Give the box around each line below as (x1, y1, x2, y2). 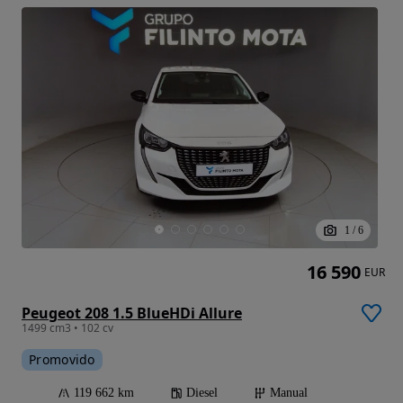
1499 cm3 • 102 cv (22, 320, 113, 336)
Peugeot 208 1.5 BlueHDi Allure (22, 303, 242, 324)
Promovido (29, 351, 95, 369)
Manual (270, 386, 308, 400)
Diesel (186, 386, 218, 400)
